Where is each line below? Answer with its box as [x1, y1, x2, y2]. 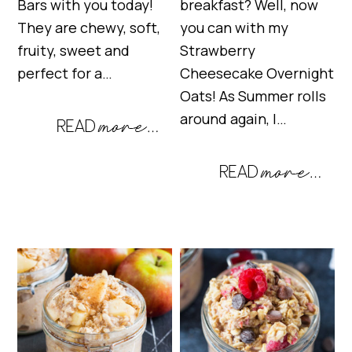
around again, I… [180, 109, 288, 129]
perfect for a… [17, 64, 113, 83]
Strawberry [180, 41, 256, 60]
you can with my [180, 18, 289, 38]
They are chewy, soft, [17, 18, 161, 38]
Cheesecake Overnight [180, 64, 335, 83]
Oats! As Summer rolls [180, 86, 327, 106]
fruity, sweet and [17, 41, 130, 60]
